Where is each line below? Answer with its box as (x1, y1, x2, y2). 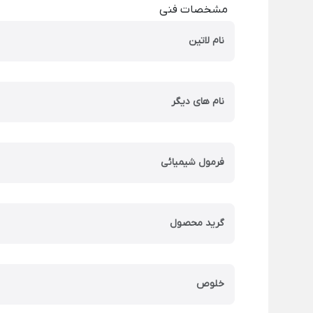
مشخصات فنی (159, 3, 228, 17)
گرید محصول (170, 217, 224, 230)
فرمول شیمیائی (161, 156, 224, 169)
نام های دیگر (171, 95, 224, 108)
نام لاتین (189, 34, 224, 48)
